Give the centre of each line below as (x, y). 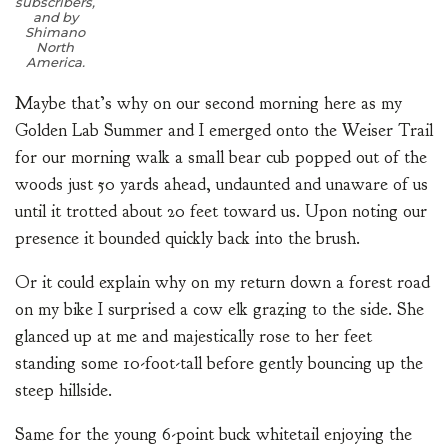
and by (55, 17)
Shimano (55, 32)
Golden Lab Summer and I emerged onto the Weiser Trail (224, 131)
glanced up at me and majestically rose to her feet (193, 337)
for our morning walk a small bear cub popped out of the (221, 158)
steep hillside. (63, 391)
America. (55, 62)
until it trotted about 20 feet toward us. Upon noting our (221, 212)
